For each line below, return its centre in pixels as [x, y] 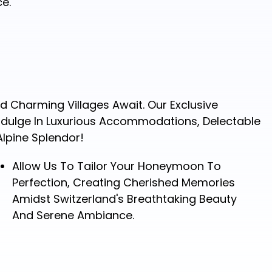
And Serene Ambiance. [73, 216]
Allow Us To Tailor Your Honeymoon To [116, 166]
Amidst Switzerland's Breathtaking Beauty [124, 199]
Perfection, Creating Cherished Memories [123, 183]
